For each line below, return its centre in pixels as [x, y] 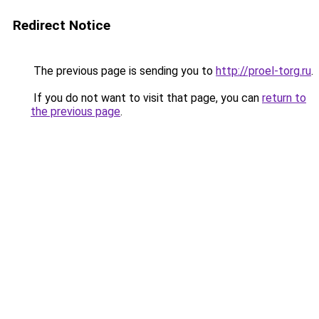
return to [284, 98]
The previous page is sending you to [123, 71]
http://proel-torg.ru [263, 71]
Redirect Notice [62, 25]
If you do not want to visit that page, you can [146, 98]
